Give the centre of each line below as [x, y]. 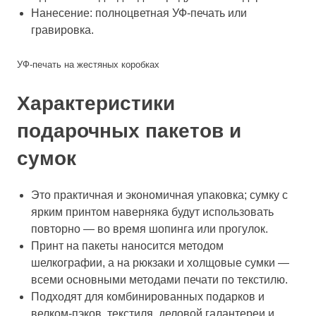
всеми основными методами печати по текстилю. [159, 280]
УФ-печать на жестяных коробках [88, 65]
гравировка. [62, 30]
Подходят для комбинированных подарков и [148, 297]
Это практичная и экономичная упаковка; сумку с [159, 195]
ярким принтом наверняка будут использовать [152, 212]
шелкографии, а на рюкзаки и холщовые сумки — [160, 263]
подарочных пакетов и [129, 131]
